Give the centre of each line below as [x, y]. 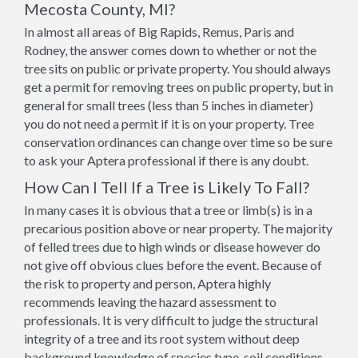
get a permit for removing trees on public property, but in [179, 87]
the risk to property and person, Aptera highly [147, 283]
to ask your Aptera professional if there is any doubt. [166, 160]
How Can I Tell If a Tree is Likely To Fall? [167, 187]
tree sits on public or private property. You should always [177, 68]
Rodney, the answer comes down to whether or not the [170, 50]
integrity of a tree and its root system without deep [162, 338]
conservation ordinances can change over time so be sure [178, 142]
